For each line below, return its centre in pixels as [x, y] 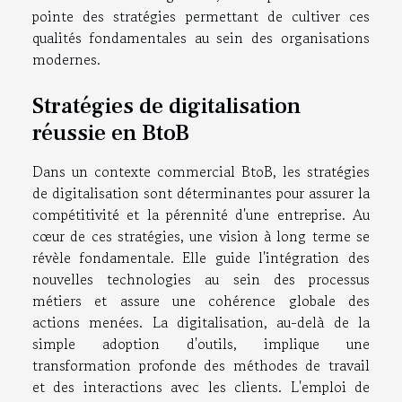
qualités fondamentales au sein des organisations [201, 38]
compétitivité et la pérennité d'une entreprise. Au [201, 215]
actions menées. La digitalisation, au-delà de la [201, 323]
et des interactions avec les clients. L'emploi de [201, 387]
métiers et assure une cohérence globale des [201, 301]
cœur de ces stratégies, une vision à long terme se [201, 236]
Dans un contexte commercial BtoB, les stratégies [201, 172]
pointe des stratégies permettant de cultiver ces [201, 16]
